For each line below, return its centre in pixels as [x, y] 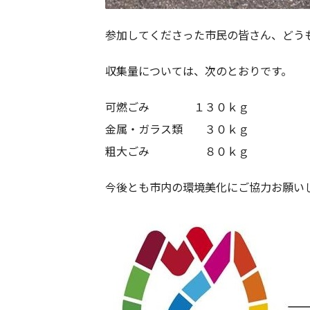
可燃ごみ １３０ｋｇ [177, 106]
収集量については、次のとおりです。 [199, 70]
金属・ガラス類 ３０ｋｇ [177, 128]
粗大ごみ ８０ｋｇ [177, 151]
